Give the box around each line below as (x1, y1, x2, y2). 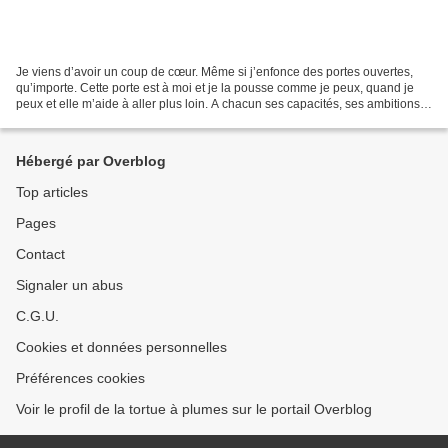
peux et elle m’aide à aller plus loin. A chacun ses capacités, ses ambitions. (16, 96, 423, 111)
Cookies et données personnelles (16, 339, 227, 355)
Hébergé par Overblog (16, 153, 166, 169)
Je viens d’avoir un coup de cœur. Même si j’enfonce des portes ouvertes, (16, 64, 413, 79)
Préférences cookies (16, 370, 145, 386)
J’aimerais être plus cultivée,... (16, 112, 179, 127)
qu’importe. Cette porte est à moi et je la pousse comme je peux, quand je (16, 80, 414, 95)
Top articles (16, 184, 88, 200)
